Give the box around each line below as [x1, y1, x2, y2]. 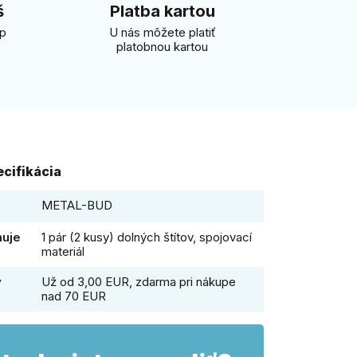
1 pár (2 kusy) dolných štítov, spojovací [41, 229, 252, 245]
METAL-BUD [41, 198, 112, 214]
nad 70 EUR [41, 288, 106, 304]
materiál [41, 244, 84, 260]
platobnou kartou [116, 38, 208, 54]
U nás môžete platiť [108, 24, 216, 40]
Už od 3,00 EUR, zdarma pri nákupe [41, 274, 236, 290]
